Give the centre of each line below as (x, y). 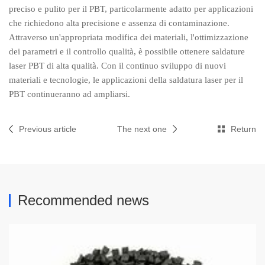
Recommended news (83, 200)
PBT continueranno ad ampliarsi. (70, 94)
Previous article (48, 129)
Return (243, 129)
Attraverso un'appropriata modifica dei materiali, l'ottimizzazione (129, 37)
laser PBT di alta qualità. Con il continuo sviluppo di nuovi (117, 66)
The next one (142, 129)
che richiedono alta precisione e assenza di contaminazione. (119, 23)
